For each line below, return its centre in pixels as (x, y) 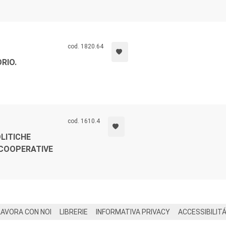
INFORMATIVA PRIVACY (133, 212)
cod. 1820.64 (85, 46)
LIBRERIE (74, 212)
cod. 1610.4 (83, 121)
